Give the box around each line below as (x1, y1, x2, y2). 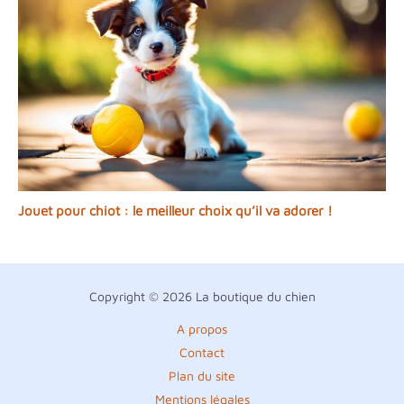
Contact (179, 344, 225, 361)
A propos (177, 321, 227, 337)
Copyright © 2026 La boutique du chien (88, 289, 316, 305)
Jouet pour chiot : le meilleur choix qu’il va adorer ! (18, 203, 333, 219)
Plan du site (169, 368, 235, 384)
